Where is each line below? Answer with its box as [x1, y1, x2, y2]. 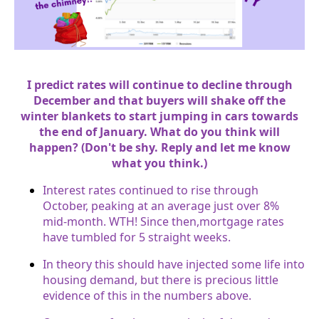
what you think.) [112, 155, 207, 171]
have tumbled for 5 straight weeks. [43, 229, 231, 245]
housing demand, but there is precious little [43, 271, 278, 288]
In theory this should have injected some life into [43, 256, 305, 272]
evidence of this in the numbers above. [43, 287, 251, 303]
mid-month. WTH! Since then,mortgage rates [43, 213, 284, 229]
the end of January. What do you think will [39, 123, 280, 140]
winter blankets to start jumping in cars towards [21, 108, 298, 124]
